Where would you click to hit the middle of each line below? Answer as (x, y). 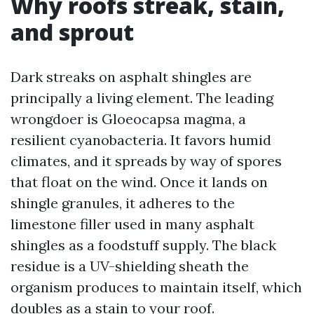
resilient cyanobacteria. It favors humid (141, 140)
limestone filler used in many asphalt (132, 224)
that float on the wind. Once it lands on (139, 182)
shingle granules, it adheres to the (123, 203)
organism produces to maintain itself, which (156, 287)
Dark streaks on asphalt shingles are (131, 77)
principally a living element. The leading (142, 98)
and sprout (72, 32)
